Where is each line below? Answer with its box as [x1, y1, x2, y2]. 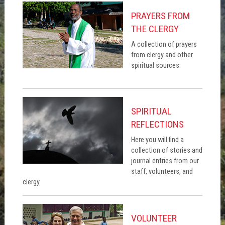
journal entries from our [131, 157, 199, 166]
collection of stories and [131, 146, 202, 155]
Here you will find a [131, 136, 184, 145]
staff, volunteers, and [131, 167, 193, 176]
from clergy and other [131, 51, 193, 60]
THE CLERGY [131, 23, 179, 35]
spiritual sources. [131, 61, 181, 70]
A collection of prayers [131, 40, 197, 49]
